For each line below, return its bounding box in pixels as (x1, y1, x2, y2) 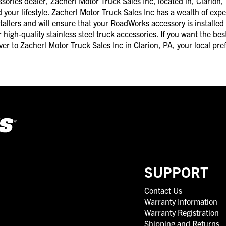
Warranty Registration (144, 207, 219, 217)
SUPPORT (144, 162, 208, 181)
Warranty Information (144, 196, 217, 206)
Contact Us (144, 185, 182, 195)
